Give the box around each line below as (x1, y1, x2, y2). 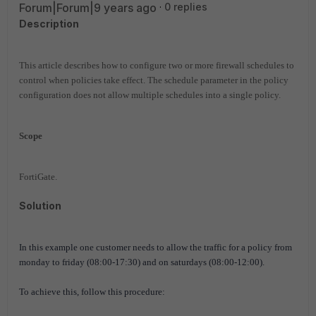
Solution (19, 200, 61, 212)
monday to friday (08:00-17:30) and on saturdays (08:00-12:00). (19, 257, 267, 267)
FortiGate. (19, 171, 57, 182)
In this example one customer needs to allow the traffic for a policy (19, 242, 274, 253)
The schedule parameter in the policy (145, 75, 288, 85)
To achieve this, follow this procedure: (19, 286, 165, 297)
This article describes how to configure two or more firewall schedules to (19, 60, 294, 71)
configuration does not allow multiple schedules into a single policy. (19, 90, 281, 100)
